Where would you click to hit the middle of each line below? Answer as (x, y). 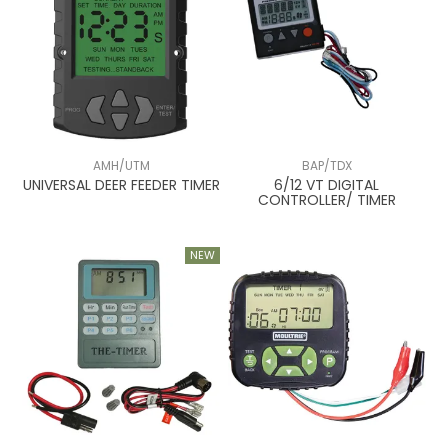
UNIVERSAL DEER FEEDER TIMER (121, 185)
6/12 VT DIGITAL (327, 185)
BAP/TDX (326, 166)
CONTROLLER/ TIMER (326, 200)
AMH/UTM (121, 166)
